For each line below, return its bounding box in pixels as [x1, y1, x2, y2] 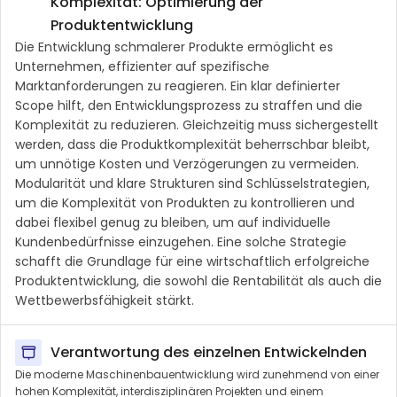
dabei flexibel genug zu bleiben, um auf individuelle [15, 213, 331, 231]
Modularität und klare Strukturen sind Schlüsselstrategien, [15, 174, 370, 192]
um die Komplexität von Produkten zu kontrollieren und [15, 193, 354, 212]
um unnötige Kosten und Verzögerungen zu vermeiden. [15, 154, 359, 173]
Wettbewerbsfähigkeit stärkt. [15, 291, 194, 309]
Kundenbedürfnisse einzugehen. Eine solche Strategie [15, 232, 346, 251]
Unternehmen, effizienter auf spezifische [15, 57, 269, 75]
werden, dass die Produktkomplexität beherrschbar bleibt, [15, 135, 370, 153]
